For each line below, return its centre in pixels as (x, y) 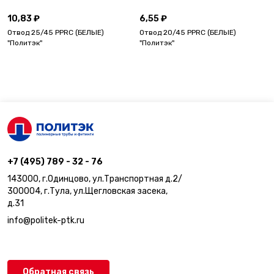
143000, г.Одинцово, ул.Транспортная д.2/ (95, 179)
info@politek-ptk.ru (46, 220)
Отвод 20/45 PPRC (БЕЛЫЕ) (188, 32)
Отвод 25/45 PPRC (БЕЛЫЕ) (56, 32)
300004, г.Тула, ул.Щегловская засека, (87, 191)
